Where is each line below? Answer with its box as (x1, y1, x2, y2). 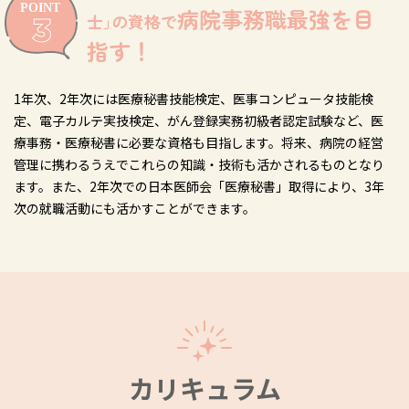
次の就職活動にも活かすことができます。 (14, 199, 256, 217)
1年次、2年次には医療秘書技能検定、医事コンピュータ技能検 (14, 89, 373, 108)
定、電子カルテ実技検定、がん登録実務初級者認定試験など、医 (14, 111, 383, 130)
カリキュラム (128, 370, 281, 406)
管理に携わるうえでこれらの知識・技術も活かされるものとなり (14, 155, 384, 173)
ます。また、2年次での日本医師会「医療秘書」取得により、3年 (14, 177, 384, 195)
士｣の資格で (87, 9, 177, 33)
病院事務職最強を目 (177, 3, 374, 35)
